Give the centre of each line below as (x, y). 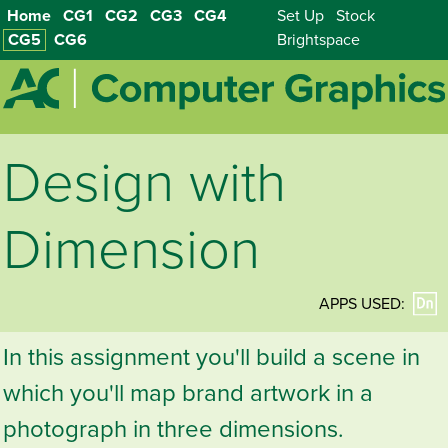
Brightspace (318, 40)
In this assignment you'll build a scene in (212, 358)
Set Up (300, 16)
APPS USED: (361, 304)
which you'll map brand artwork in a (188, 394)
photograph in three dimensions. (174, 430)
